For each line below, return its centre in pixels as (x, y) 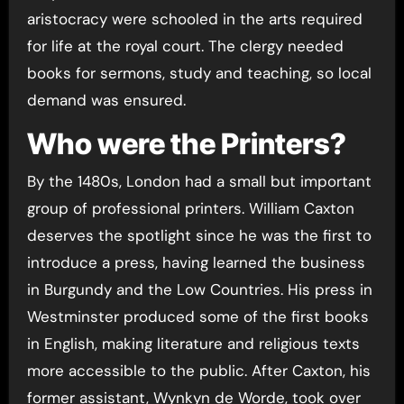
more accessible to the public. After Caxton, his (198, 371)
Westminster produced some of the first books (197, 317)
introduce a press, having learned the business (196, 262)
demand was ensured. (106, 100)
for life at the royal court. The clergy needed (185, 46)
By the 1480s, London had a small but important (199, 181)
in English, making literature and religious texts (193, 344)
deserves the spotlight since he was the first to (199, 235)
